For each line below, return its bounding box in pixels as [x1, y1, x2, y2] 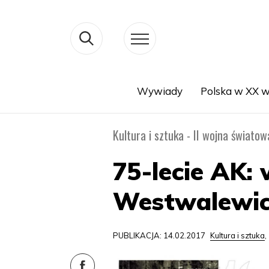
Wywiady [136, 85, 183, 97]
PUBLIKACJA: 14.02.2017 [113, 231, 208, 240]
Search [56, 100, 85, 111]
